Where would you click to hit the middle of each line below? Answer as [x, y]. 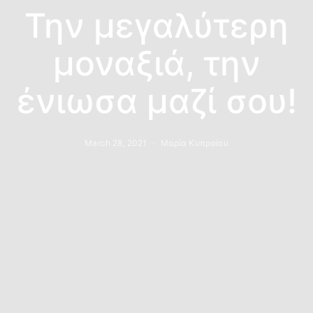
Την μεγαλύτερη [156, 26]
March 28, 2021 [116, 143]
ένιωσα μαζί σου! [156, 101]
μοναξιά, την [156, 63]
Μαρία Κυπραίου [194, 143]
